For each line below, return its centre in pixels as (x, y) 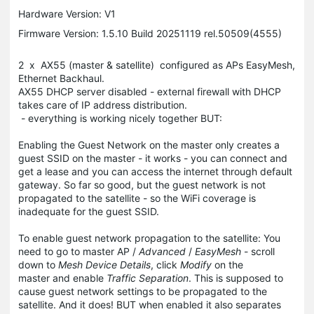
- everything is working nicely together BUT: (120, 118)
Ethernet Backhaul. (61, 78)
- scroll (259, 251)
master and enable (62, 278)
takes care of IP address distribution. (103, 105)
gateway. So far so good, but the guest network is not (142, 185)
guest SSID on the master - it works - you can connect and (153, 158)
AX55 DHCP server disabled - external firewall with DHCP (150, 91)
